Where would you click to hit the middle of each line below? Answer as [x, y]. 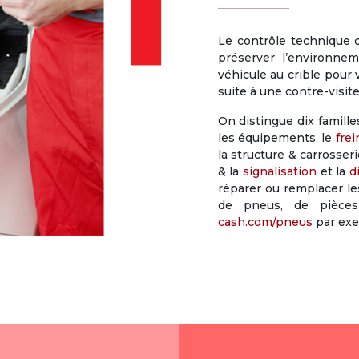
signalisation [279, 171]
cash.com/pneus [265, 222]
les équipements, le [276, 138]
